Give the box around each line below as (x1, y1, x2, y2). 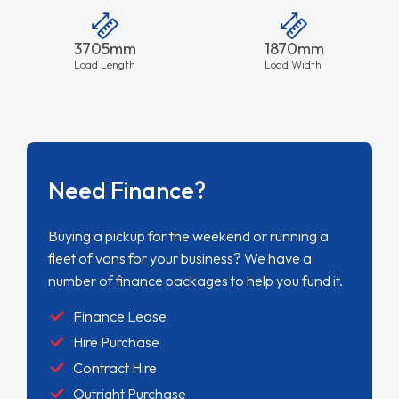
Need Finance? (47, 175, 206, 206)
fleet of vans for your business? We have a (47, 249, 312, 268)
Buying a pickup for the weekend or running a (47, 227, 329, 246)
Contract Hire (72, 358, 157, 377)
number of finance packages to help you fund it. (47, 272, 343, 290)
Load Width (264, 57, 322, 72)
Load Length (73, 57, 135, 72)
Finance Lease (72, 306, 167, 325)
